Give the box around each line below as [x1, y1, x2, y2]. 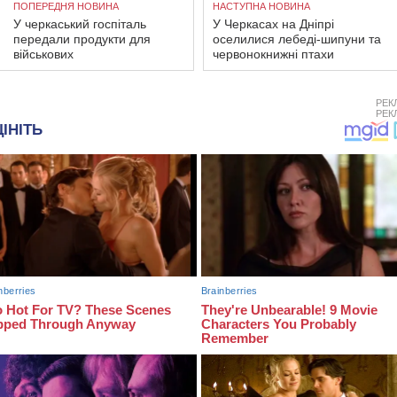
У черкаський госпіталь [13, 17, 146, 32]
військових [13, 47, 74, 62]
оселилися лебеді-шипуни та [213, 32, 381, 47]
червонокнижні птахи [213, 47, 334, 62]
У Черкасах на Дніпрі [213, 17, 334, 32]
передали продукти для [13, 32, 151, 47]
